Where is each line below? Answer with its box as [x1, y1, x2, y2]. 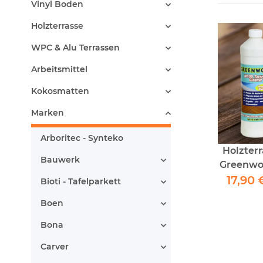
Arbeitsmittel [31, 64, 87, 75]
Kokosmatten [31, 86, 89, 96]
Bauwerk [41, 154, 80, 165]
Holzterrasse [31, 21, 83, 31]
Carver [41, 241, 69, 252]
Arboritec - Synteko [41, 133, 123, 143]
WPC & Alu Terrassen [31, 42, 120, 53]
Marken [31, 107, 64, 118]
